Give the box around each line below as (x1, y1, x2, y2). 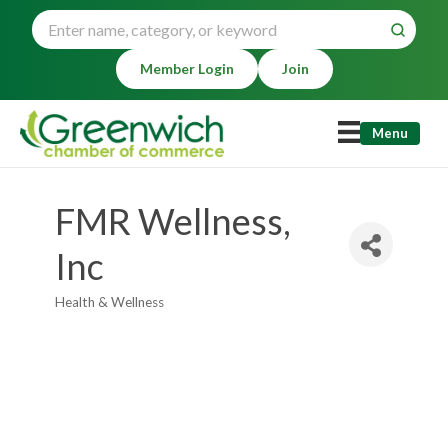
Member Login (139, 60, 234, 77)
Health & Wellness (55, 294, 164, 310)
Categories (54, 304, 129, 322)
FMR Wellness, (55, 199, 291, 243)
